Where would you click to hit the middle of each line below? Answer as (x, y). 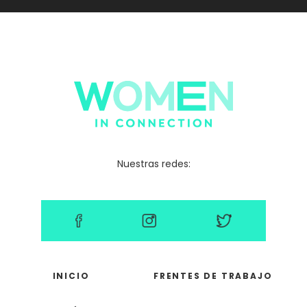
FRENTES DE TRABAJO (213, 275)
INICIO (71, 275)
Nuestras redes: (153, 163)
